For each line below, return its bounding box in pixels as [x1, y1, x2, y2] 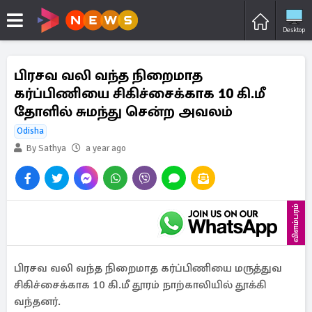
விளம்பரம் [290, 203, 301, 242]
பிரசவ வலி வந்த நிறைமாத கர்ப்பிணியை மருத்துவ [14, 261, 282, 275]
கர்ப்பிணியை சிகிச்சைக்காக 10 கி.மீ [14, 84, 265, 102]
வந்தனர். [14, 295, 61, 309]
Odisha [17, 125, 44, 136]
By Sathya [24, 143, 66, 154]
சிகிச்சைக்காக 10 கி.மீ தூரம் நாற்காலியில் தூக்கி [14, 278, 267, 292]
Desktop [283, 25, 305, 34]
